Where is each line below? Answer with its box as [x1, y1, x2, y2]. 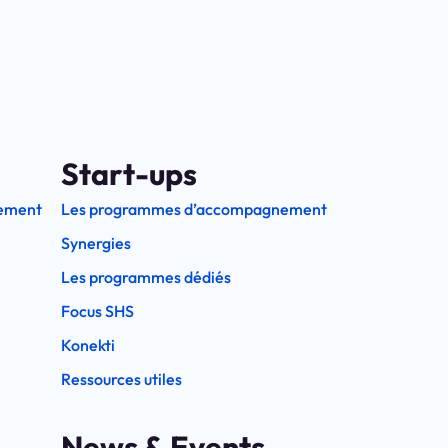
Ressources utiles [61, 368, 182, 389]
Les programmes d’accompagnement [61, 198, 327, 219]
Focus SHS [61, 300, 134, 321]
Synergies [61, 232, 131, 253]
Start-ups [61, 154, 197, 193]
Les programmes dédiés [61, 266, 231, 287]
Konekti [61, 334, 115, 355]
